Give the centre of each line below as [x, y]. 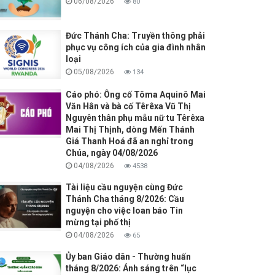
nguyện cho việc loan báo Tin [124, 211]
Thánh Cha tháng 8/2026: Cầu [125, 199]
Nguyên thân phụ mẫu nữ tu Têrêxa [135, 118]
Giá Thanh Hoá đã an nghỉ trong [129, 141]
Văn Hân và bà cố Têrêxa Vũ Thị [128, 107]
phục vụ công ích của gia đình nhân [135, 48]
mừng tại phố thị [98, 223]
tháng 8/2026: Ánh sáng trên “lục [131, 269]
